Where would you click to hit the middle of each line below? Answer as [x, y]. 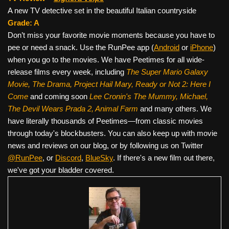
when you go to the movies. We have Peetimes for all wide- [106, 59]
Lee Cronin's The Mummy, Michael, [149, 96]
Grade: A [24, 22]
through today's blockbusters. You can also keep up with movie [112, 133]
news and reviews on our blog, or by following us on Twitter [105, 145]
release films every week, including [67, 72]
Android [167, 47]
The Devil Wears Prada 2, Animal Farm [74, 108]
